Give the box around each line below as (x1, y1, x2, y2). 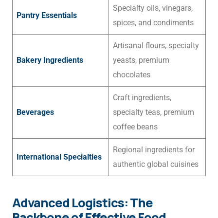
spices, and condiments (113, 18, 194, 28)
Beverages (17, 108, 54, 117)
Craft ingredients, (113, 93, 171, 103)
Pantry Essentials (17, 11, 77, 20)
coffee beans (113, 122, 158, 132)
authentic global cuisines (113, 160, 199, 169)
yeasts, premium (113, 55, 169, 65)
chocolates (113, 70, 150, 80)
